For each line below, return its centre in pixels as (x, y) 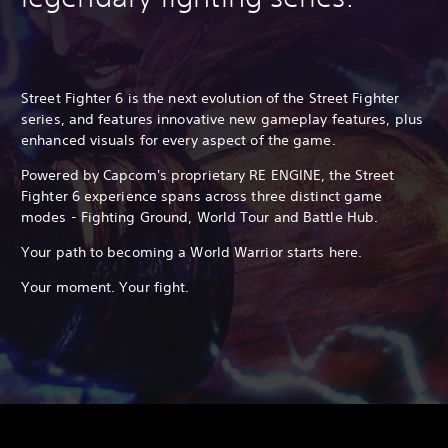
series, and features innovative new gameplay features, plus (222, 118)
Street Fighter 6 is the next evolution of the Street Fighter (210, 97)
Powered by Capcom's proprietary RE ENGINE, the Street (208, 174)
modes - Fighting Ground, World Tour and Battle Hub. (200, 216)
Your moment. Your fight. (105, 286)
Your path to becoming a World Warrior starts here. (191, 251)
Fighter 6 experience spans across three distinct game (202, 195)
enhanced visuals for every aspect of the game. (178, 139)
